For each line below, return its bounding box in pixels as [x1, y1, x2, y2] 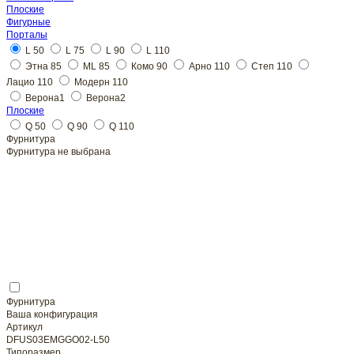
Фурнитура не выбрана [6, 146, 111, 158]
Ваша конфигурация [6, 309, 98, 321]
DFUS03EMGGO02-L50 [6, 334, 110, 346]
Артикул [6, 322, 43, 333]
